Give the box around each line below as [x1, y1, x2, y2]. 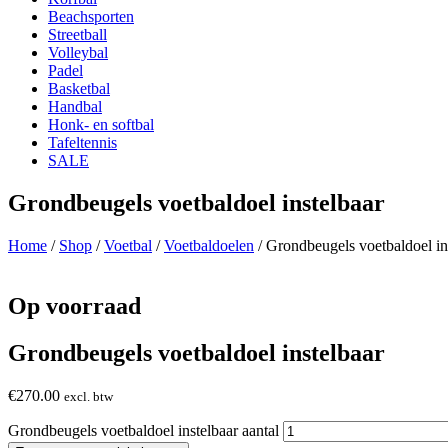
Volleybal [48, 44, 108, 61]
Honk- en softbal [48, 116, 154, 133]
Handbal [48, 98, 102, 115]
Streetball [48, 26, 107, 43]
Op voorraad [8, 292, 141, 319]
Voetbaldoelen [164, 236, 254, 254]
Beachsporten [48, 8, 134, 25]
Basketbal [48, 80, 110, 97]
